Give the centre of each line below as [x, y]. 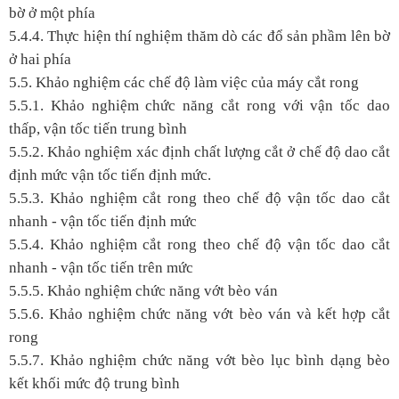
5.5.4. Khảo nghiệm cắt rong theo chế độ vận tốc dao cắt [199, 244]
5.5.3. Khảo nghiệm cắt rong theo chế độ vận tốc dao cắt [199, 198]
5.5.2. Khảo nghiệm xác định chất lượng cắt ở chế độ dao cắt [199, 151]
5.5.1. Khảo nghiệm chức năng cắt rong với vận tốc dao [199, 105]
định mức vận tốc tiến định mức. [110, 175]
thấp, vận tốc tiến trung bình [98, 128]
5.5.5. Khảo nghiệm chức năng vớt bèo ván [143, 290]
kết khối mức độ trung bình [94, 383]
